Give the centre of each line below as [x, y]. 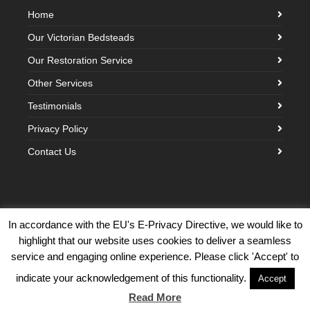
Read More [155, 297]
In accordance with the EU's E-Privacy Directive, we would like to [155, 224]
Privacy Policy [58, 129]
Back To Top [148, 292]
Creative [259, 248]
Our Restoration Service [80, 60]
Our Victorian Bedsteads [81, 37]
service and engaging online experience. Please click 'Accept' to [155, 256]
